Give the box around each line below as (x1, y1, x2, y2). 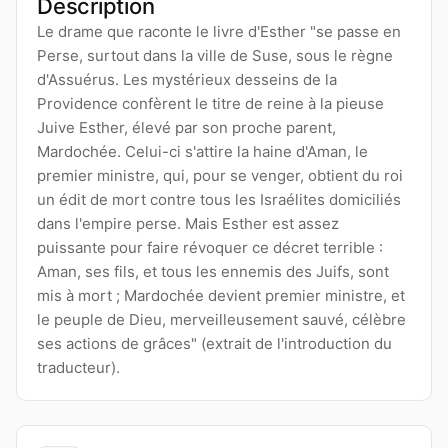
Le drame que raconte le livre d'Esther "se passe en (37, 22, 401, 41)
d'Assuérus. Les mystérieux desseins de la (37, 70, 337, 89)
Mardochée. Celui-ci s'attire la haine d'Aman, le (37, 142, 368, 161)
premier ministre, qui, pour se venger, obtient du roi (37, 166, 403, 185)
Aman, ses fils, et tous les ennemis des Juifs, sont (37, 262, 389, 281)
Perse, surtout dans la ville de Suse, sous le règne (37, 46, 393, 65)
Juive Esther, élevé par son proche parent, (37, 118, 336, 137)
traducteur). (37, 358, 120, 377)
